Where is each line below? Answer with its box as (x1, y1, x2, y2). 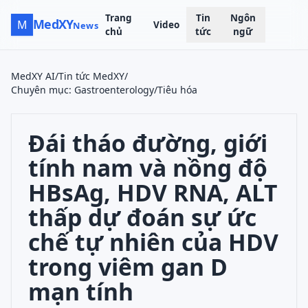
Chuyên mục (11, 83, 69, 96)
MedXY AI (11, 69, 55, 82)
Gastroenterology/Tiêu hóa (74, 83, 197, 96)
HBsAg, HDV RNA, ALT (28, 177, 277, 208)
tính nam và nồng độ (28, 152, 267, 184)
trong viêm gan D (28, 251, 228, 283)
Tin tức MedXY (58, 69, 124, 82)
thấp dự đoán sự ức (28, 201, 256, 233)
